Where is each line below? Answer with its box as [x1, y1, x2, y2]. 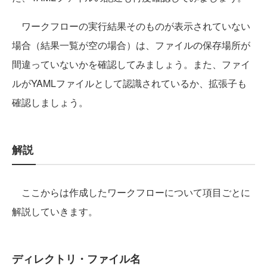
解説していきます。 [12, 204, 98, 219]
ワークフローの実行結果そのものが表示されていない [12, 19, 250, 33]
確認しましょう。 [12, 95, 88, 110]
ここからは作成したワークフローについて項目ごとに [12, 185, 250, 200]
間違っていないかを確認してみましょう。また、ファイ [12, 57, 250, 72]
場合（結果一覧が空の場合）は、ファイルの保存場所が [12, 38, 250, 52]
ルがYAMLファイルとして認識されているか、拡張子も [12, 76, 247, 91]
